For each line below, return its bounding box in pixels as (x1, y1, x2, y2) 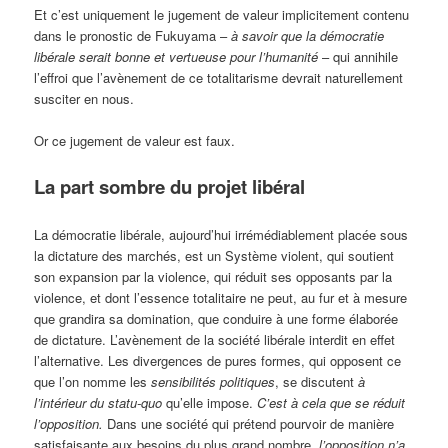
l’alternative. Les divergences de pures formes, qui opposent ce (34, 350, 402, 370)
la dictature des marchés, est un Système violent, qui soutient (34, 245, 395, 265)
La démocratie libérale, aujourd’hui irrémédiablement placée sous (34, 224, 409, 244)
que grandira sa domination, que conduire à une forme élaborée (34, 308, 399, 328)
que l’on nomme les (34, 371, 152, 391)
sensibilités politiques (151, 371, 276, 391)
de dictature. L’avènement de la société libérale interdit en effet (34, 329, 396, 349)
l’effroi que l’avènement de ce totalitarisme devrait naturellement (34, 68, 404, 88)
